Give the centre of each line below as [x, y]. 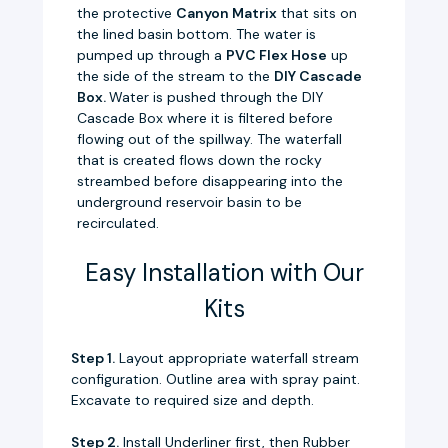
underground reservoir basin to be [190, 201]
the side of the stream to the [176, 75]
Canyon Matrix [227, 12]
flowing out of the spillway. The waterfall [210, 138]
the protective [127, 12]
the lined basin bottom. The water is [197, 33]
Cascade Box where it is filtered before [205, 117]
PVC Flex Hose [277, 54]
